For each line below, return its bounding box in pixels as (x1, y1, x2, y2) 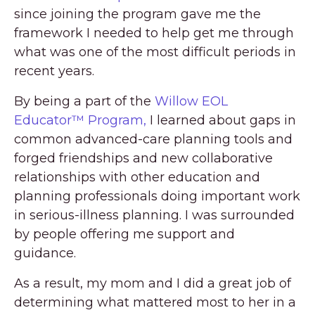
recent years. (14, 63, 98, 79)
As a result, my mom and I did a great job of (14, 275, 291, 291)
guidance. (14, 245, 79, 261)
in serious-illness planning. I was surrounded (14, 207, 295, 223)
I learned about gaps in (146, 112, 296, 128)
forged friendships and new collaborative (14, 150, 273, 166)
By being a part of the (14, 93, 155, 109)
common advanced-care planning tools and (14, 131, 292, 147)
